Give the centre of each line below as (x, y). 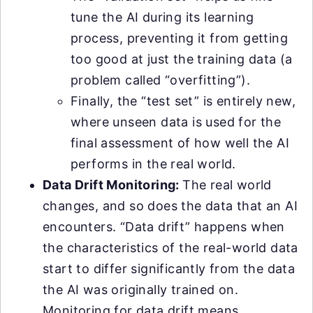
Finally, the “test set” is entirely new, (183, 101)
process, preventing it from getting (179, 38)
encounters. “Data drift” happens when (164, 227)
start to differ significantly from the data (169, 269)
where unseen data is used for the (176, 122)
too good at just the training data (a (182, 59)
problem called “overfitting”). (160, 80)
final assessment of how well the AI (180, 143)
